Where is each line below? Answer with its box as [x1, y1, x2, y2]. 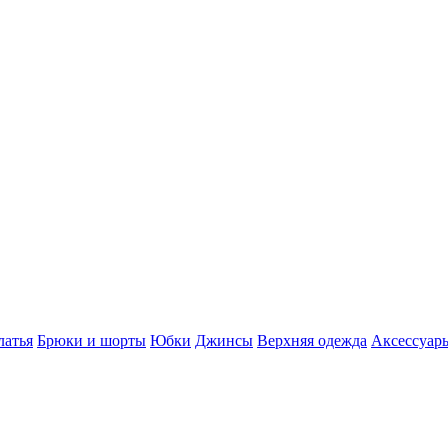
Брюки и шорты [37, 332, 146, 349]
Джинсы [195, 332, 253, 349]
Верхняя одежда [257, 332, 367, 349]
